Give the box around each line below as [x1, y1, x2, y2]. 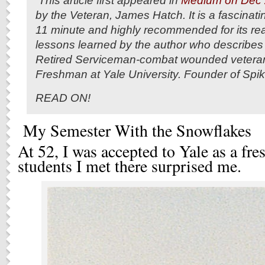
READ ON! [35, 91, 93, 104]
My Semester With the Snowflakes [18, 119, 251, 141]
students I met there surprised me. [18, 155, 241, 177]
